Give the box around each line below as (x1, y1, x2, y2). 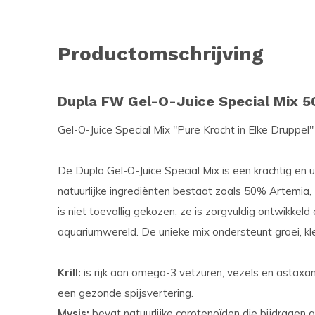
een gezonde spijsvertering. (58, 286, 193, 300)
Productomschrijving (58, 42, 264, 65)
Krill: (58, 266, 81, 279)
